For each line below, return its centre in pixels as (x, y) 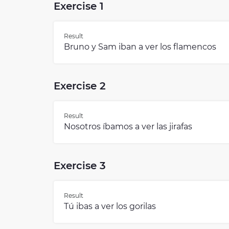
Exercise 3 (80, 166)
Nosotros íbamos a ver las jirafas (128, 127)
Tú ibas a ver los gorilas (110, 207)
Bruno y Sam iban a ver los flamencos (140, 47)
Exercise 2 (80, 86)
